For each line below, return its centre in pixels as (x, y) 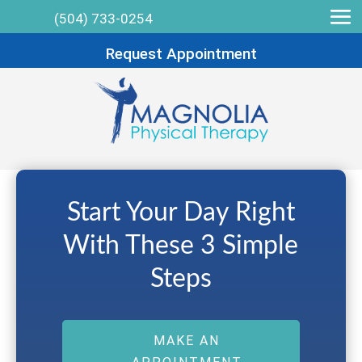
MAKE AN (187, 340)
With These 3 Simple (181, 245)
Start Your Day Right (181, 212)
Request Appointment (181, 54)
